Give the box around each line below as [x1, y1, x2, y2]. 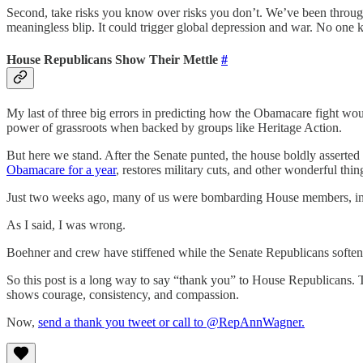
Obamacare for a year [6, 162, 116, 177]
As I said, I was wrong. [6, 217, 126, 232]
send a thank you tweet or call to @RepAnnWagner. [38, 314, 305, 329]
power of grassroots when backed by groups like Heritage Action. [6, 120, 342, 135]
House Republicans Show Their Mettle [6, 52, 221, 66]
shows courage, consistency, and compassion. [6, 287, 239, 301]
